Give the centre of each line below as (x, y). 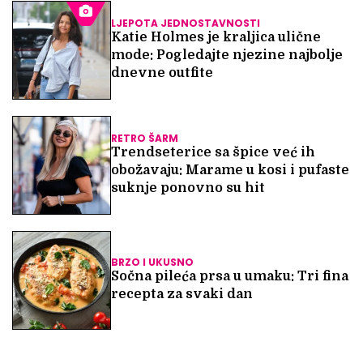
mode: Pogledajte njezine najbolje (227, 56)
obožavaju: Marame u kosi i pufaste (230, 171)
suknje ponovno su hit (188, 188)
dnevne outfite (162, 73)
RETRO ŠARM (145, 139)
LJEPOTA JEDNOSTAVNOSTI (186, 24)
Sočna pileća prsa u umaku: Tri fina (230, 277)
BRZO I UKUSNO (152, 263)
